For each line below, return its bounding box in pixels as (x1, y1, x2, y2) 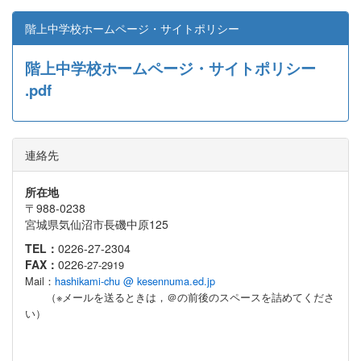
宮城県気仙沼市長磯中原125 (25, 215, 168, 232)
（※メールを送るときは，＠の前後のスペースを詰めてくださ (25, 288, 334, 305)
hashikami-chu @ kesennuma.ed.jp (55, 272, 215, 288)
